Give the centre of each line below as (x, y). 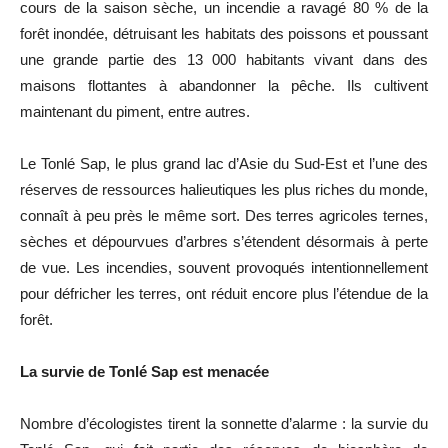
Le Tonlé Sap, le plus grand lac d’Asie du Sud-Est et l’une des (224, 163)
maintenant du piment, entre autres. (135, 111)
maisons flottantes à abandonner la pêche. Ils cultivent (224, 85)
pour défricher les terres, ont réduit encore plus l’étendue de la (224, 293)
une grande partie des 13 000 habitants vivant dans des (224, 59)
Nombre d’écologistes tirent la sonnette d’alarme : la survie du (224, 423)
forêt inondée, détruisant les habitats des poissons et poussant (224, 33)
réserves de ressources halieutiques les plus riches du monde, (224, 189)
